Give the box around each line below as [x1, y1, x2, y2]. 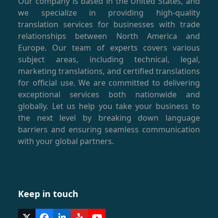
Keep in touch [18, 187, 79, 200]
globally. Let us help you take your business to [18, 100, 200, 111]
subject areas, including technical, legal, [18, 54, 200, 65]
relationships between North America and [18, 30, 200, 41]
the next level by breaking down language [18, 112, 200, 123]
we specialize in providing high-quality [18, 7, 200, 18]
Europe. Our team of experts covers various [18, 42, 200, 53]
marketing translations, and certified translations [18, 65, 200, 76]
